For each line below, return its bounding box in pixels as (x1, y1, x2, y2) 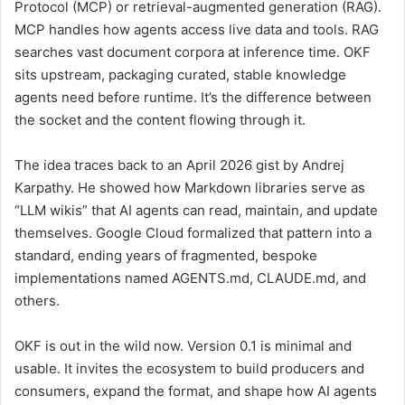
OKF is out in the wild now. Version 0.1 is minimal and (14, 336, 352, 354)
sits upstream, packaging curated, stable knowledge (14, 65, 346, 83)
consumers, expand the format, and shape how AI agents (14, 381, 377, 400)
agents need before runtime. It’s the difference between (14, 88, 372, 106)
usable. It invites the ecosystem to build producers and (14, 359, 364, 377)
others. (14, 291, 60, 309)
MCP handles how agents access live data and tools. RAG (14, 20, 379, 38)
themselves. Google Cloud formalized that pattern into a (14, 223, 372, 241)
